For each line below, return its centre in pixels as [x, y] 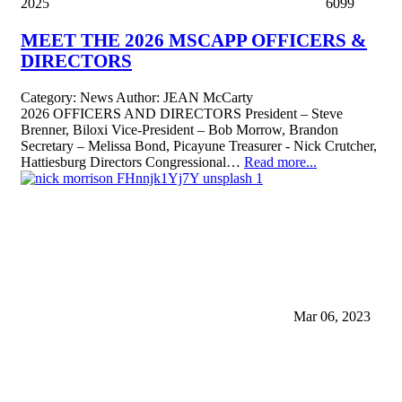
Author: [138, 98]
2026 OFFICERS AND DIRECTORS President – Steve [182, 114]
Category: [50, 98]
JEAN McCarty [208, 98]
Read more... [280, 162]
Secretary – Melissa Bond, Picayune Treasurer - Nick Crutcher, [199, 146]
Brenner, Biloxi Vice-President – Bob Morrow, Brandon [179, 130]
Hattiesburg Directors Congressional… [132, 162]
